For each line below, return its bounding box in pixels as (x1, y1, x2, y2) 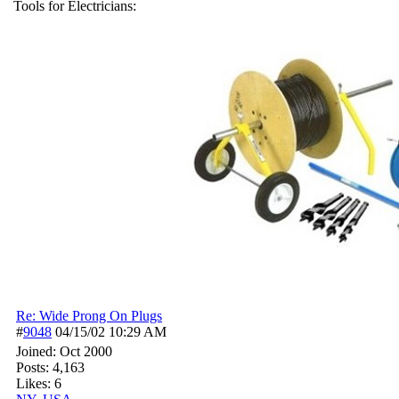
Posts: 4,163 (16, 360, 85, 375)
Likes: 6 (16, 376, 61, 391)
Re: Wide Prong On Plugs (16, 308, 162, 323)
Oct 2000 (60, 344, 112, 359)
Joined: (16, 344, 60, 359)
